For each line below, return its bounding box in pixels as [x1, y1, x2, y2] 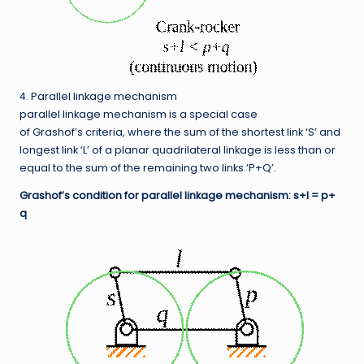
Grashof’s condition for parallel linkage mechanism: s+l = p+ [19, 188, 336, 203]
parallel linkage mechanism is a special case [19, 107, 258, 122]
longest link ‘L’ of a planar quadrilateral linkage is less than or [19, 143, 336, 158]
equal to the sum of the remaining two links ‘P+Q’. [19, 161, 276, 175]
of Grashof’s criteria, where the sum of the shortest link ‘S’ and [19, 125, 340, 140]
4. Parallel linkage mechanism [19, 89, 177, 104]
